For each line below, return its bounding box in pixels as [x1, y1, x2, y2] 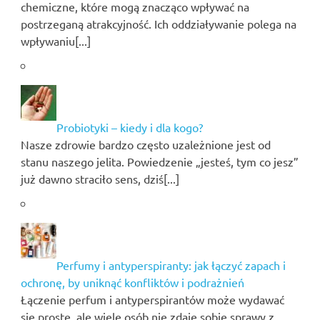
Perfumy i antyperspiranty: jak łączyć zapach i [56, 258, 286, 273]
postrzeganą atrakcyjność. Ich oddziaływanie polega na [20, 16, 296, 31]
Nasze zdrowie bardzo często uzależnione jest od [20, 137, 271, 152]
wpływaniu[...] [20, 34, 91, 49]
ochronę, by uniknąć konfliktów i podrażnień [20, 275, 244, 290]
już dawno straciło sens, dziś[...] [20, 171, 179, 186]
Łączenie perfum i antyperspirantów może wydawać [20, 292, 284, 307]
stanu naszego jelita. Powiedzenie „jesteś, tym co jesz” [20, 154, 299, 169]
